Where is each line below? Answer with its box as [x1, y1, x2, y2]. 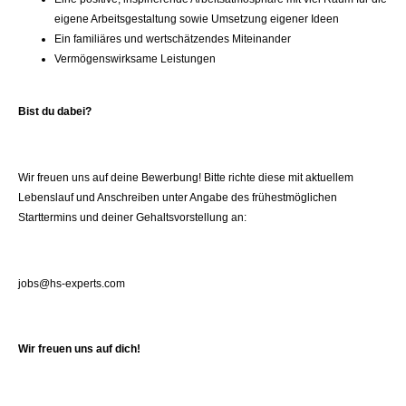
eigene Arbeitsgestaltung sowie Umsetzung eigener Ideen [54, 12, 339, 25]
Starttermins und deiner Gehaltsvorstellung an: [18, 210, 246, 224]
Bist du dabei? [18, 104, 92, 118]
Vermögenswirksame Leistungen [54, 52, 216, 65]
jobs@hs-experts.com [18, 276, 125, 290]
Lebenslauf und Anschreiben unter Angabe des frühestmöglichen [18, 190, 337, 204]
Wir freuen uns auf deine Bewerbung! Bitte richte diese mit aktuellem [18, 170, 353, 184]
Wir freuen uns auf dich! [18, 343, 140, 356]
